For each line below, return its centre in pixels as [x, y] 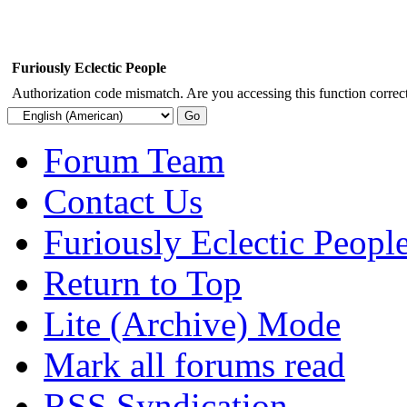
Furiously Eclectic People [89, 67]
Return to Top [143, 283]
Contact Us [123, 201]
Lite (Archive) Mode [192, 323]
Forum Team [134, 160]
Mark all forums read [194, 364]
